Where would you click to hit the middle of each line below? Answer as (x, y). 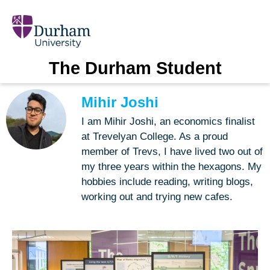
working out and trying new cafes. (157, 196)
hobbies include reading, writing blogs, (167, 181)
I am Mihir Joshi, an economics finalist (168, 121)
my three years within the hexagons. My (171, 166)
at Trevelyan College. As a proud (155, 136)
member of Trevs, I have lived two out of (172, 151)
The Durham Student (135, 68)
